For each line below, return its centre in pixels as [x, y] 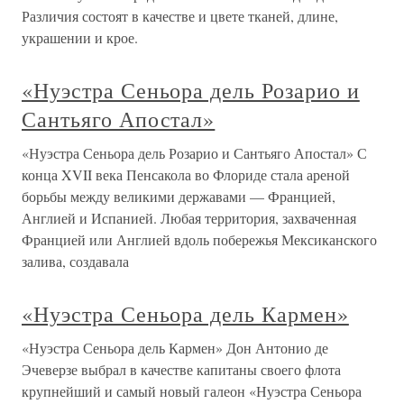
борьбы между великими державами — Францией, [179, 196]
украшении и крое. [80, 37]
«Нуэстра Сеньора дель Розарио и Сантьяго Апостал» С [194, 153]
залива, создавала [75, 261]
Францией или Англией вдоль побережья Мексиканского [199, 239]
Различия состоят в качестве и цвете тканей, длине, [180, 16]
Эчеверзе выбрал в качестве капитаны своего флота [181, 369]
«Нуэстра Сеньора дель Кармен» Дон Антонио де [175, 348]
